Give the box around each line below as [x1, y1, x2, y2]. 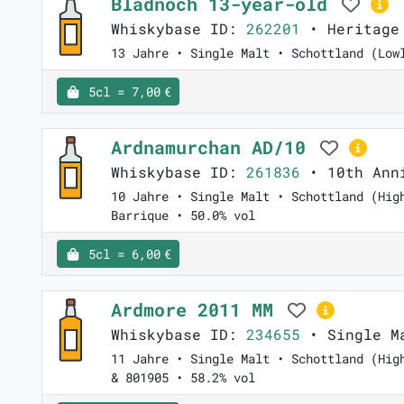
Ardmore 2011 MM [111, 298, 284, 322]
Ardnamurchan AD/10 [111, 135, 317, 160]
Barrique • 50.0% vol [111, 207, 255, 225]
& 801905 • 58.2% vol [111, 369, 255, 387]
